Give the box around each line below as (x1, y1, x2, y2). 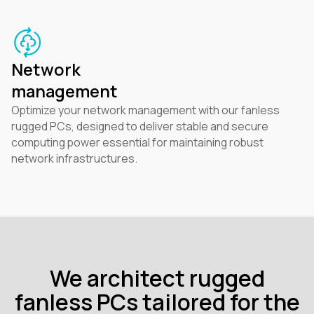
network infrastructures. (11, 151, 137, 167)
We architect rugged (49, 262, 265, 293)
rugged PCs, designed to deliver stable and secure (11, 118, 268, 135)
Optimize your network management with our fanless (11, 102, 280, 118)
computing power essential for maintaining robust (11, 135, 264, 151)
